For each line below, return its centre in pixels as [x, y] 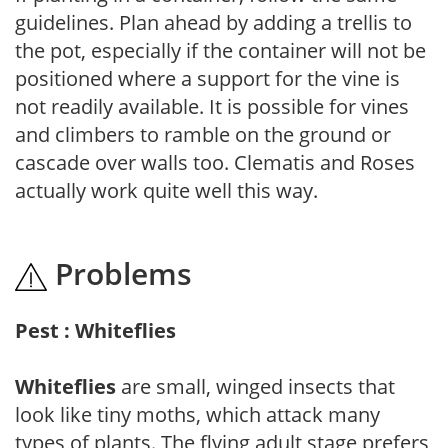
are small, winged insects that [255, 386]
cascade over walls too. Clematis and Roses [215, 162]
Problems [119, 273]
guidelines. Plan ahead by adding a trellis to [213, 22]
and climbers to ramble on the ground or [203, 134]
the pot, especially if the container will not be [220, 50]
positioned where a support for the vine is [207, 78]
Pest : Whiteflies [95, 330]
